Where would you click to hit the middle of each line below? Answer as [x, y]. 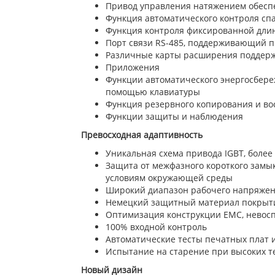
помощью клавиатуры [153, 92]
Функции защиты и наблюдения [174, 116]
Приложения [133, 67]
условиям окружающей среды [169, 178]
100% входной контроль [156, 227]
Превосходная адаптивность [142, 135]
